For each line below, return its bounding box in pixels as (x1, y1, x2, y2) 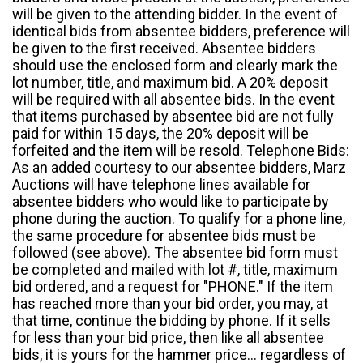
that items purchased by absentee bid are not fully (12, 108, 334, 126)
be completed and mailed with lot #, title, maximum (12, 261, 338, 279)
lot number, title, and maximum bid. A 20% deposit (12, 74, 328, 92)
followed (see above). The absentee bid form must (12, 244, 338, 262)
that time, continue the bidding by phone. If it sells (12, 312, 331, 330)
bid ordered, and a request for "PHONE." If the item (12, 278, 333, 296)
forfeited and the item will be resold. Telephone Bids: (12, 142, 349, 160)
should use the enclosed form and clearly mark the (12, 57, 338, 75)
